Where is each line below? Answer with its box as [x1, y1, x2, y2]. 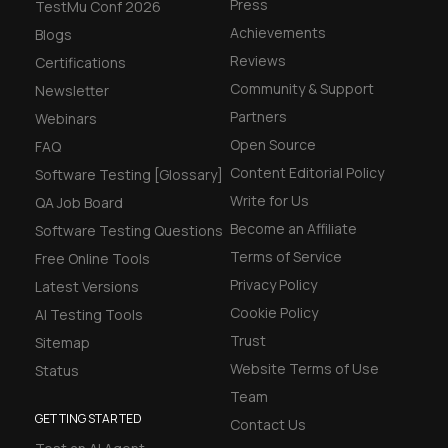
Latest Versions [35, 277, 140, 297]
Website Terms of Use [229, 359, 379, 379]
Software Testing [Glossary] [35, 165, 224, 185]
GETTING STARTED [35, 410, 142, 428]
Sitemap [35, 333, 91, 353]
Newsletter [35, 81, 110, 101]
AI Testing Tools [35, 305, 144, 325]
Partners [229, 107, 287, 127]
